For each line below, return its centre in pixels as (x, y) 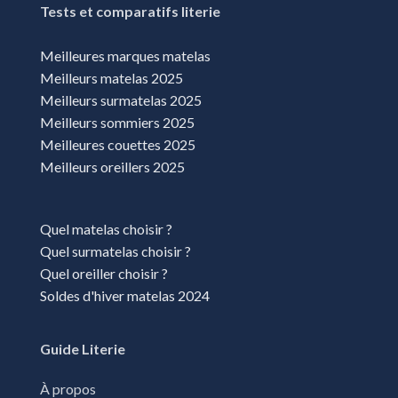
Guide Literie (83, 348)
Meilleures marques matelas (125, 55)
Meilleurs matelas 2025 (111, 77)
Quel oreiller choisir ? (105, 273)
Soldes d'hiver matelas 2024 (125, 295)
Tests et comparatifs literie (130, 11)
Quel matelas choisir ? (106, 228)
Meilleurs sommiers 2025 (117, 122)
